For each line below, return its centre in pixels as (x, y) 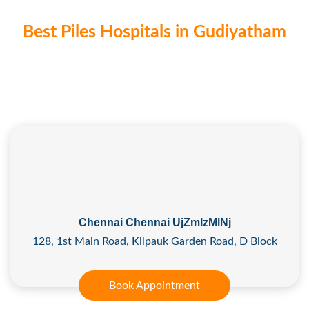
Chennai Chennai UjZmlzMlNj (154, 222)
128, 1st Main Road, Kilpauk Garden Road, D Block (154, 241)
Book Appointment (154, 285)
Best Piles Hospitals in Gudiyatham (154, 32)
